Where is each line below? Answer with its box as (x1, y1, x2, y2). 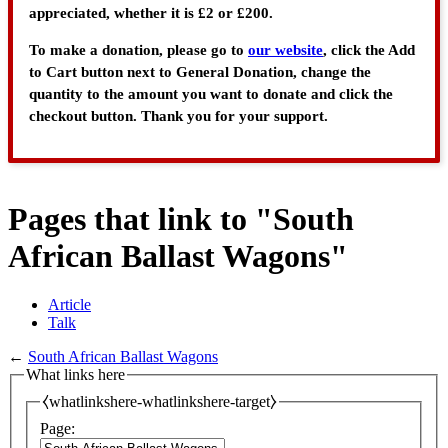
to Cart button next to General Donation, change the (29, 64, 371, 80)
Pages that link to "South (8, 201, 354, 237)
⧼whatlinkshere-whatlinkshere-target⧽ (42, 393, 277, 411)
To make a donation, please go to (29, 42, 248, 58)
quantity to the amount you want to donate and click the (29, 86, 393, 102)
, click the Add (323, 42, 415, 58)
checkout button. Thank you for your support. (29, 108, 328, 124)
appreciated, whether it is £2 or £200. (29, 5, 273, 21)
